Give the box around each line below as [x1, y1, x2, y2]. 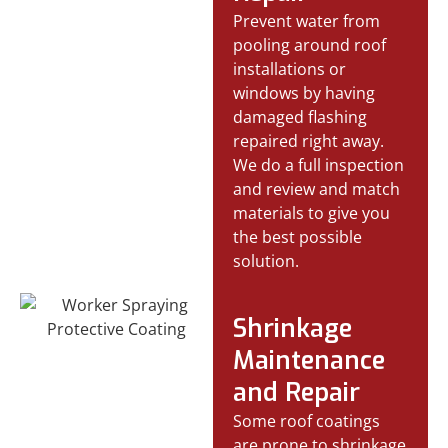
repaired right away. [233, 129, 385, 152]
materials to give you [233, 201, 391, 224]
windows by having [233, 81, 376, 104]
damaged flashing [233, 105, 368, 128]
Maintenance [233, 343, 386, 377]
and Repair [233, 375, 361, 409]
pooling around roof [233, 33, 387, 56]
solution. [233, 249, 300, 272]
